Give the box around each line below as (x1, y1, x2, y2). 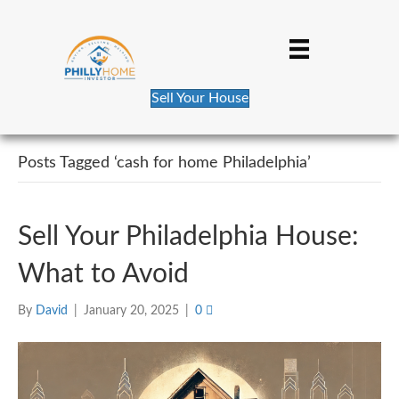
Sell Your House (151, 91, 248, 106)
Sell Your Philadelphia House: (18, 224, 359, 251)
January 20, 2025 (84, 305, 179, 318)
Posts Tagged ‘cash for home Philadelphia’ (18, 155, 311, 172)
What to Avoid (18, 261, 189, 289)
